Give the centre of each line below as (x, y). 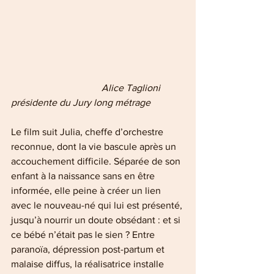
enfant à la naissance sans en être (84, 176)
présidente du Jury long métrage (81, 103)
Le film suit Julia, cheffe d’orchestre (88, 132)
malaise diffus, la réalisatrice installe (89, 264)
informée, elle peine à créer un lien (87, 191)
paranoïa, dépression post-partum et (89, 250)
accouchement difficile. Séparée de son (97, 161)
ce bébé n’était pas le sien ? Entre (84, 235)
